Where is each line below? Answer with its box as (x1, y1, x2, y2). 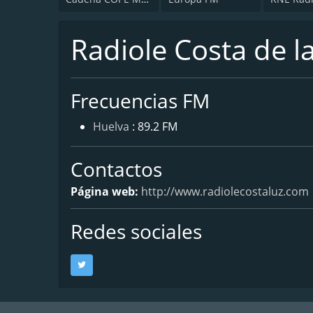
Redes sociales (71, 217, 202, 245)
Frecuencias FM (71, 87, 210, 114)
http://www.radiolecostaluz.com (141, 183, 309, 199)
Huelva (93, 118, 129, 134)
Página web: (71, 183, 141, 199)
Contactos (71, 155, 162, 182)
